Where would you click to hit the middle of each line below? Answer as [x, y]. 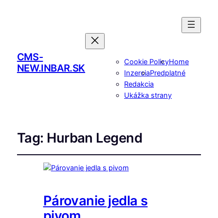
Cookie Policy [147, 62]
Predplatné [168, 73]
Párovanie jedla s [95, 200]
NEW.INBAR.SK [51, 68]
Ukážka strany [148, 96]
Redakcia [139, 84]
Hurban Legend [95, 138]
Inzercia [137, 73]
